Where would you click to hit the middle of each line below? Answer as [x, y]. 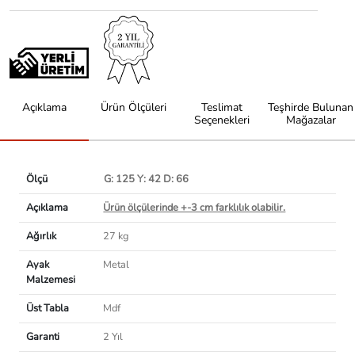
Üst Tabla [47, 309]
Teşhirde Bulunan [311, 107]
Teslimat [222, 107]
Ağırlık [41, 237]
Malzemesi [50, 280]
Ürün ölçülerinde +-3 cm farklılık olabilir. [195, 208]
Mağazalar [311, 120]
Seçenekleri [222, 120]
